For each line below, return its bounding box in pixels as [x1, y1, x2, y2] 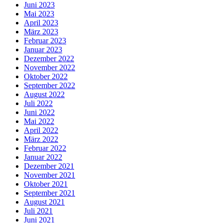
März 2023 [24, 27, 58, 36]
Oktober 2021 [24, 179, 68, 188]
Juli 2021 [24, 206, 53, 215]
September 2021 [24, 188, 75, 197]
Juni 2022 [24, 108, 55, 116]
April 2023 [24, 18, 58, 27]
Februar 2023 [24, 36, 66, 45]
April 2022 [24, 125, 58, 134]
